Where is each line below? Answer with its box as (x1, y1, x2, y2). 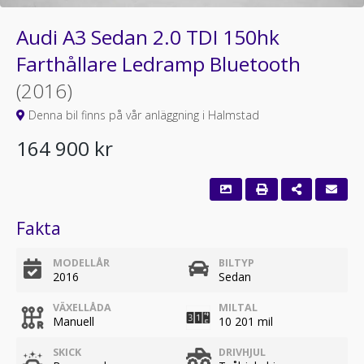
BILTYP (219, 256, 254, 270)
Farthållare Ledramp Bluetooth (16, 50, 301, 77)
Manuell (53, 314, 94, 329)
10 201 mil (219, 314, 273, 329)
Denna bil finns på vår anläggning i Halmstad (25, 107, 259, 123)
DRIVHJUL (219, 345, 266, 359)
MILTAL (219, 301, 258, 314)
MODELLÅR (53, 256, 110, 270)
